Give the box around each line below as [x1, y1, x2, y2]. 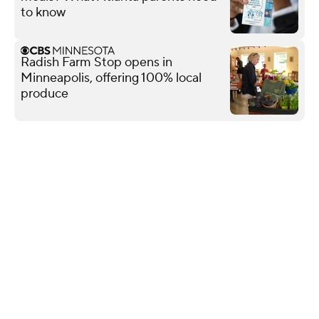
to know [21, 4, 66, 21]
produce [21, 85, 68, 102]
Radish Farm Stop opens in [21, 53, 172, 70]
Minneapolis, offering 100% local [21, 69, 202, 86]
